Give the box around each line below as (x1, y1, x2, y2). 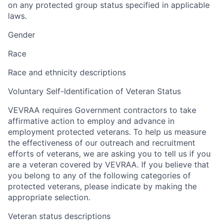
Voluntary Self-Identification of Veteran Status (8, 86, 181, 97)
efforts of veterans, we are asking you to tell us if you (8, 149, 211, 159)
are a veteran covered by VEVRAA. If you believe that (8, 160, 209, 170)
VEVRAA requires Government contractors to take (8, 105, 196, 115)
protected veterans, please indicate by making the (8, 181, 197, 192)
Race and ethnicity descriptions (8, 67, 126, 78)
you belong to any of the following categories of (8, 170, 191, 181)
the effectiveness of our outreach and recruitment (8, 138, 195, 148)
